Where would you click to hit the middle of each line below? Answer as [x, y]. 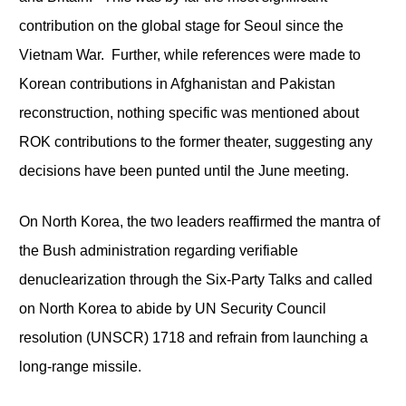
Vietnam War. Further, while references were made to [189, 54]
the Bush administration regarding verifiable [158, 250]
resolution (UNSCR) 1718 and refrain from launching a [193, 337]
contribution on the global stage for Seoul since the [181, 25]
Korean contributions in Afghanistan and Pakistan [177, 83]
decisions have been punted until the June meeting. [184, 170]
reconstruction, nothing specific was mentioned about [188, 112]
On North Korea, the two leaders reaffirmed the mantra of [199, 221]
